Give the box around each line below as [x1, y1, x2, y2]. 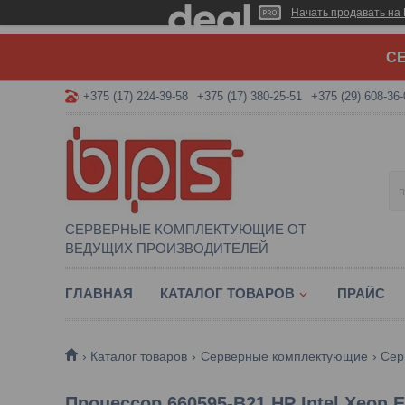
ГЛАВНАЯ [65, 286, 133, 301]
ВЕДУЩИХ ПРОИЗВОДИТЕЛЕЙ [65, 240, 268, 256]
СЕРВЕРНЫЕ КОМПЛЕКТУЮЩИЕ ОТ [65, 221, 306, 237]
